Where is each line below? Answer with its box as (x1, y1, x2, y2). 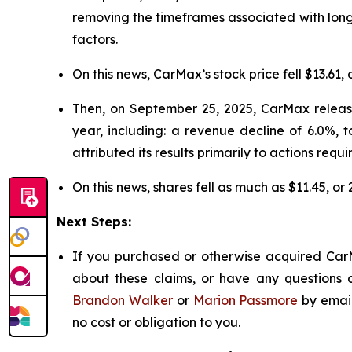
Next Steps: (57, 213, 131, 229)
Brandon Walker (72, 291, 173, 308)
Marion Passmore (192, 291, 299, 308)
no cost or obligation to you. (72, 313, 240, 330)
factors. (72, 31, 118, 47)
